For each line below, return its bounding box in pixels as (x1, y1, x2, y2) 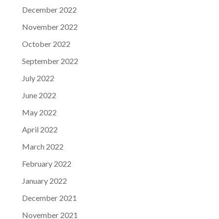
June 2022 (22, 90, 56, 100)
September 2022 (22, 56, 78, 66)
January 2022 (22, 176, 67, 185)
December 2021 (22, 193, 77, 202)
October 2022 (22, 39, 70, 48)
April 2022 (22, 125, 58, 134)
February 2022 (22, 159, 71, 168)
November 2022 (22, 22, 78, 31)
